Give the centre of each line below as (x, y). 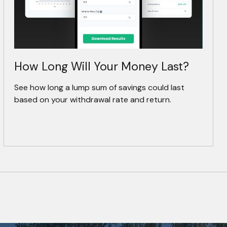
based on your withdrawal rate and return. (93, 100)
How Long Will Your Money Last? (102, 67)
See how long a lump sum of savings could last (100, 88)
